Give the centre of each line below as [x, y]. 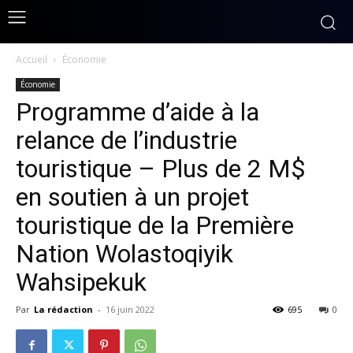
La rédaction [63, 309]
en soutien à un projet [132, 197]
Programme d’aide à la [137, 112]
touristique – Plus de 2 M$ [161, 169]
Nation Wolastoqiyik [124, 254]
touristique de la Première [155, 225]
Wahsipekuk [81, 282]
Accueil [32, 59]
